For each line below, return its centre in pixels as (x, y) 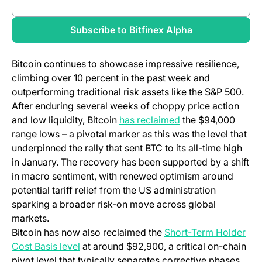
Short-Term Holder (205, 232)
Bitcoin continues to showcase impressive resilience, (125, 64)
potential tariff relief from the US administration (114, 190)
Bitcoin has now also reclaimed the (88, 232)
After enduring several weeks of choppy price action (125, 106)
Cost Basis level (46, 247)
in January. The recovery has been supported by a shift (130, 162)
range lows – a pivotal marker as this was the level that (129, 134)
